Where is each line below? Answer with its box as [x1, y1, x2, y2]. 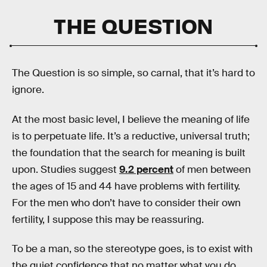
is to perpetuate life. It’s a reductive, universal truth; [12, 129, 250, 142]
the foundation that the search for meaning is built [12, 146, 246, 159]
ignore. [12, 83, 44, 97]
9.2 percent [119, 163, 173, 176]
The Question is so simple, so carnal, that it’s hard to [12, 67, 255, 80]
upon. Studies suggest [12, 163, 119, 176]
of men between [173, 163, 251, 176]
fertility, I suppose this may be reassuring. [12, 213, 204, 226]
